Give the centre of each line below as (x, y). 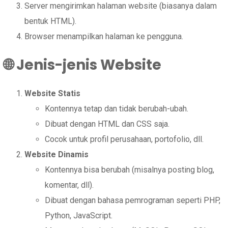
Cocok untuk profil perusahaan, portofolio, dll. (124, 139)
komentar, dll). (69, 185)
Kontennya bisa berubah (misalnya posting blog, (130, 170)
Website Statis (52, 94)
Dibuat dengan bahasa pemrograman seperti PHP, (133, 201)
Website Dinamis (56, 155)
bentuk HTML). (50, 21)
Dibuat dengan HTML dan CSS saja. (107, 124)
